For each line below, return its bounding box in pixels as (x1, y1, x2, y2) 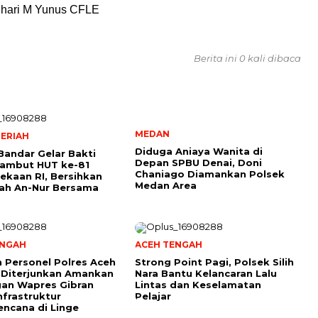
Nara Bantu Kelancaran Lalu (135, 267, 277, 279)
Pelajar (135, 290, 171, 302)
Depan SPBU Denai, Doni (135, 156, 262, 168)
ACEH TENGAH (135, 238, 202, 250)
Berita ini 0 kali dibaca (194, 52, 301, 64)
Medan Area (135, 179, 197, 191)
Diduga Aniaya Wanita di (135, 145, 263, 157)
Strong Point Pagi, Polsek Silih (135, 256, 294, 268)
